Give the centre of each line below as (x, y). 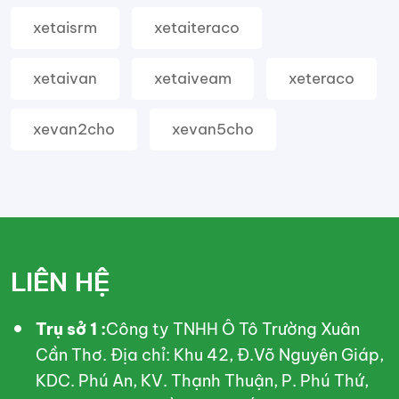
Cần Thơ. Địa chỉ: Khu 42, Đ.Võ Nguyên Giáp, (210, 355)
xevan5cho (213, 129)
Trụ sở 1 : (71, 329)
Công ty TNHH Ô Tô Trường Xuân (233, 329)
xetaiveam (193, 78)
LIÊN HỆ (60, 282)
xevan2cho (74, 129)
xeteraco (322, 78)
